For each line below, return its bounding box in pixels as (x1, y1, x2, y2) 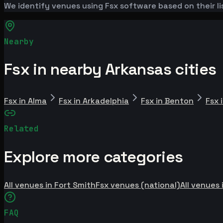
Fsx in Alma (4, 95, 47, 106)
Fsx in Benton (141, 95, 194, 106)
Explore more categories (4, 146, 183, 167)
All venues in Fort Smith (4, 180, 96, 191)
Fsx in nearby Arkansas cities (4, 59, 217, 80)
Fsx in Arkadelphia (59, 95, 129, 106)
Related (4, 123, 39, 134)
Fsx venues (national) (96, 180, 180, 191)
